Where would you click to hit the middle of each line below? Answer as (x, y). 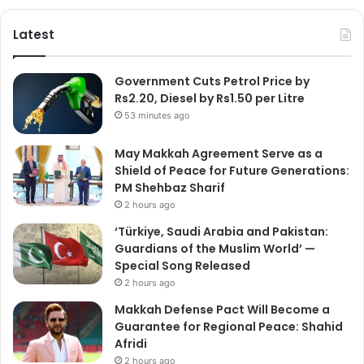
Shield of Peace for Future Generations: (232, 170)
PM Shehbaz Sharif (170, 187)
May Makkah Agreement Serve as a (219, 153)
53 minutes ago (157, 115)
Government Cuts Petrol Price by (212, 81)
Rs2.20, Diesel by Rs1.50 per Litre (210, 98)
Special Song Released (182, 265)
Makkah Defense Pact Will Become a (222, 309)
